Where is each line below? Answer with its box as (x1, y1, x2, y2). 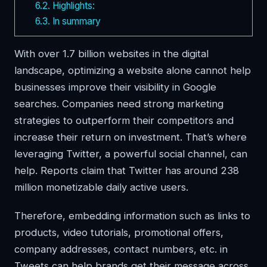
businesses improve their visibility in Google (14, 81, 216, 94)
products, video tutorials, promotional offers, (14, 226, 223, 239)
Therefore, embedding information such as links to (14, 210, 250, 222)
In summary (49, 15, 101, 27)
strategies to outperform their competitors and (14, 114, 234, 127)
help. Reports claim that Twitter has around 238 (14, 164, 239, 177)
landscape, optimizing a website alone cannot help (14, 64, 251, 77)
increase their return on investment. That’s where (14, 131, 247, 144)
